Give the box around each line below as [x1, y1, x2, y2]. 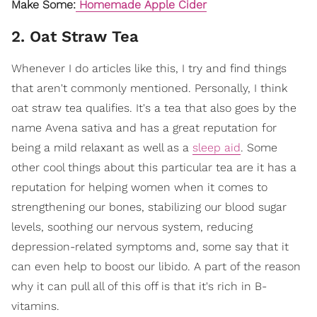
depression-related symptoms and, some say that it [11, 240, 289, 253]
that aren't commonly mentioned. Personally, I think [11, 81, 287, 95]
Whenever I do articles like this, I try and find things [11, 62, 287, 75]
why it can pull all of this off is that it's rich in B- [11, 279, 267, 293]
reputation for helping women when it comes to [11, 180, 267, 194]
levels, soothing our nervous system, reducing [11, 220, 253, 234]
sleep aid [192, 141, 241, 154]
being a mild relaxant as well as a [11, 141, 192, 154]
